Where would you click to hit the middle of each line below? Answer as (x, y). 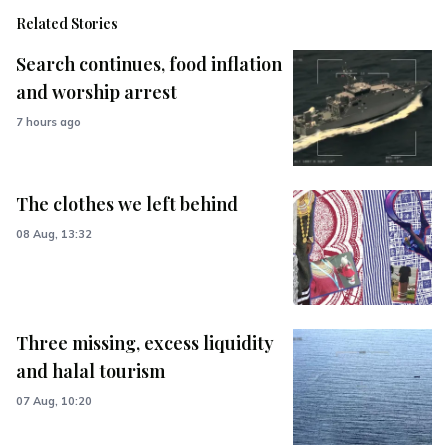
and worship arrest (97, 92)
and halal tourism (91, 371)
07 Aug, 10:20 (54, 401)
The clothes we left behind (127, 203)
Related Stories (67, 23)
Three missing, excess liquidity (145, 343)
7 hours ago (49, 122)
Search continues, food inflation (149, 64)
